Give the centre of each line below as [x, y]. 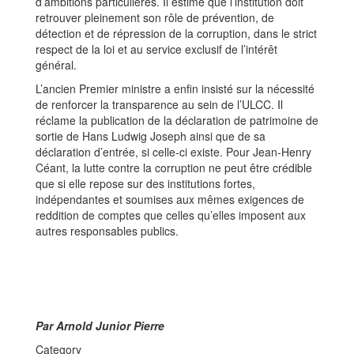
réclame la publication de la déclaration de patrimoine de [177, 121]
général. [56, 65]
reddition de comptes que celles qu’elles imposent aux [171, 215]
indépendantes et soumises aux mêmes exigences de [170, 200]
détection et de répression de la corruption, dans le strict [176, 34]
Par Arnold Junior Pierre [100, 326]
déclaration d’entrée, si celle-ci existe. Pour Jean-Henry [173, 152]
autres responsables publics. [107, 231]
